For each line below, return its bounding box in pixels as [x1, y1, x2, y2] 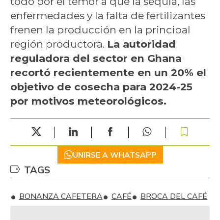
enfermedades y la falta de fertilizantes [10, 9, 205, 22]
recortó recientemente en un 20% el [10, 66, 206, 79]
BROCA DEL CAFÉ [140, 191, 207, 201]
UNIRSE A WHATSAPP [72, 150, 157, 160]
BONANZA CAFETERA [19, 191, 103, 201]
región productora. [10, 38, 107, 51]
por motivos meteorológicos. [10, 95, 166, 108]
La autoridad [107, 38, 176, 51]
